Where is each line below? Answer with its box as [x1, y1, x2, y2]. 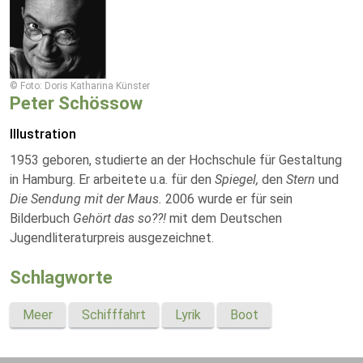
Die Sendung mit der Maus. [10, 191, 165, 207]
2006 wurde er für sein [165, 191, 293, 207]
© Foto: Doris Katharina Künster [10, 80, 150, 92]
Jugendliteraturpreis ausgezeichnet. [10, 230, 214, 246]
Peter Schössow [10, 93, 143, 113]
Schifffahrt [82, 307, 146, 322]
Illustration [10, 126, 76, 142]
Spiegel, [215, 172, 262, 187]
